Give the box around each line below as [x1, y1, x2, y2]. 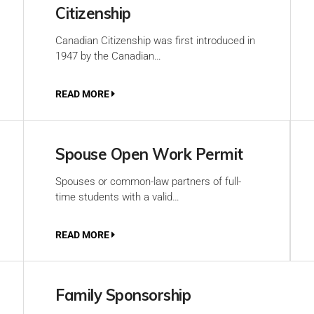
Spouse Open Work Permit [55, 144, 243, 164]
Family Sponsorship [55, 285, 191, 305]
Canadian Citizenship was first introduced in [55, 34, 255, 47]
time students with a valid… [55, 191, 179, 203]
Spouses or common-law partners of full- [55, 175, 241, 188]
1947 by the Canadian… [55, 50, 161, 62]
